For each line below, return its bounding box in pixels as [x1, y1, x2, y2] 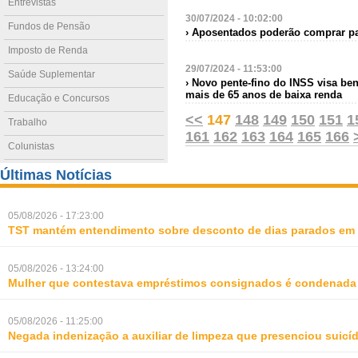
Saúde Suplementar [8, 69, 95, 80]
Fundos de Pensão [8, 21, 90, 32]
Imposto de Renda [8, 45, 88, 56]
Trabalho [8, 117, 47, 128]
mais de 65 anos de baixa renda [185, 89, 342, 101]
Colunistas [8, 141, 54, 152]
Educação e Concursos [8, 93, 109, 104]
